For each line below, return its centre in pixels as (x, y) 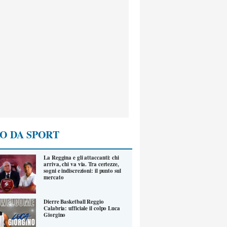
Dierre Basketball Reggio (74, 201)
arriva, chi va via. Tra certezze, (81, 164)
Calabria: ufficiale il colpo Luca (82, 208)
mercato (54, 178)
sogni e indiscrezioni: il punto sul (82, 171)
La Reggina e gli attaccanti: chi (81, 158)
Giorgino (55, 215)
